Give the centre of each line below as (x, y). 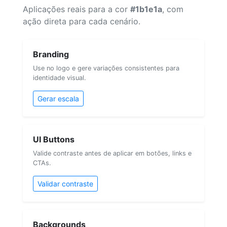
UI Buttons (54, 139)
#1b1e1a (146, 9)
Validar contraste (65, 183)
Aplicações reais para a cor (77, 9)
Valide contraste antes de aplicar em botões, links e (112, 153)
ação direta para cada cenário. (82, 21)
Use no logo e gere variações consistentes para (106, 68)
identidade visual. (60, 78)
